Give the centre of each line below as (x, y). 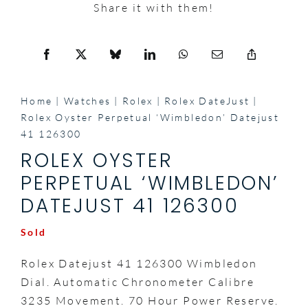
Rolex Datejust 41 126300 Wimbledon (139, 263)
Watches (87, 100)
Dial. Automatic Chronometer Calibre (137, 282)
